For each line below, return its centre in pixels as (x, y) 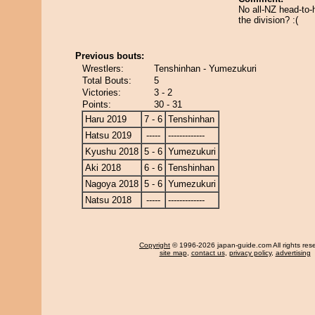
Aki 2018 (103, 168)
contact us (208, 253)
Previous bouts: (110, 56)
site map (173, 253)
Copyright (155, 245)
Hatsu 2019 (108, 135)
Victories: (102, 92)
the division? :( (268, 20)
